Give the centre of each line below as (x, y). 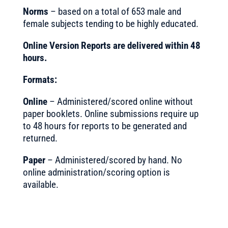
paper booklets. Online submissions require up (110, 114)
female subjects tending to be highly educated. (110, 24)
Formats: (40, 80)
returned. (40, 138)
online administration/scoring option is (96, 172)
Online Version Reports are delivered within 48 (111, 46)
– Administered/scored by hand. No (115, 160)
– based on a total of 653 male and (115, 11)
